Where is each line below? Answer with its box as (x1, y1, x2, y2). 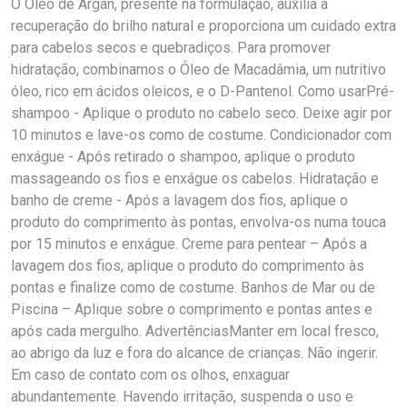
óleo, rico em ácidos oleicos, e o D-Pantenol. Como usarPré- (11, 83, 394, 100)
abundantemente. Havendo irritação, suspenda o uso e (11, 388, 353, 405)
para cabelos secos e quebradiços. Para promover (11, 39, 331, 56)
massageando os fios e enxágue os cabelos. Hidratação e (11, 170, 379, 187)
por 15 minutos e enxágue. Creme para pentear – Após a (11, 235, 367, 253)
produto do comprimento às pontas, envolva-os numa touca (11, 213, 386, 231)
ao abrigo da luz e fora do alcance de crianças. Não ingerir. (11, 344, 378, 362)
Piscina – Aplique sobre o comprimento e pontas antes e (11, 301, 372, 318)
